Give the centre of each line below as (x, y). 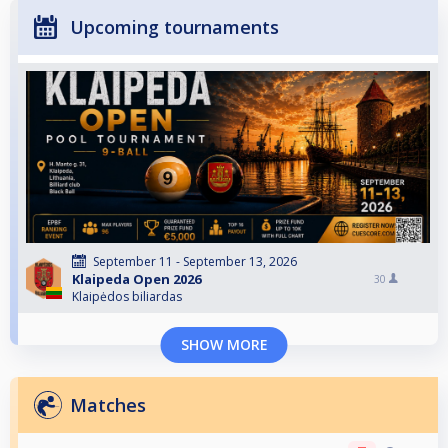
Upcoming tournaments (174, 27)
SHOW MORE (224, 345)
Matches (108, 405)
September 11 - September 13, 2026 (195, 262)
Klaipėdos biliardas (127, 297)
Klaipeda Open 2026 (136, 279)
